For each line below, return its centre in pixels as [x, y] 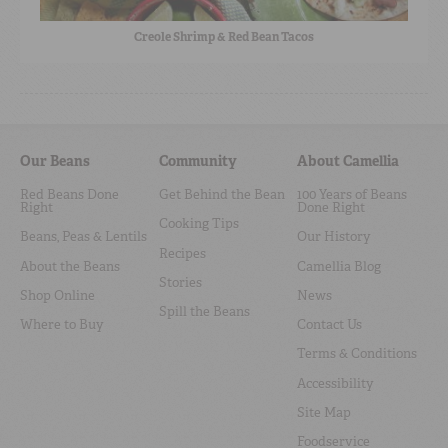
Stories [180, 282]
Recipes [182, 253]
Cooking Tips [198, 224]
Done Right [331, 208]
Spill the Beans [204, 312]
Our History [334, 237]
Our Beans [55, 160]
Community [197, 160]
